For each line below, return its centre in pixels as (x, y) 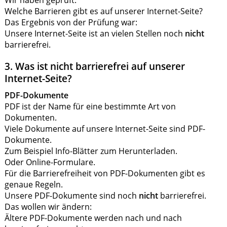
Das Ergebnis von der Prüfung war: (71, 22)
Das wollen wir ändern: (48, 206)
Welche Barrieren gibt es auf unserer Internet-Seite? (103, 11)
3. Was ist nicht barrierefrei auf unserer (94, 66)
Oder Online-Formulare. (50, 162)
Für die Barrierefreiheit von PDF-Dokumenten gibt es (105, 173)
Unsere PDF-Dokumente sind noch (71, 195)
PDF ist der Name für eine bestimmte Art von (90, 106)
